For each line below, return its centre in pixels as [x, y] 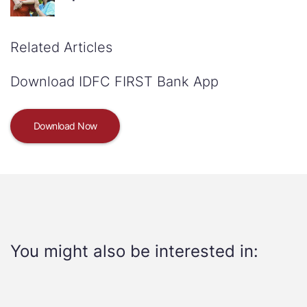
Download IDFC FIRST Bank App [114, 82]
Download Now [65, 126]
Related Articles [61, 47]
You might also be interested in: [134, 251]
